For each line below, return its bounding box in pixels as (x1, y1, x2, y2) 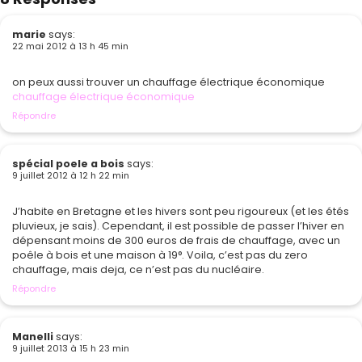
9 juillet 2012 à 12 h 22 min (12, 168, 129, 182)
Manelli (12, 329, 53, 343)
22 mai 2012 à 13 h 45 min (12, 39, 128, 53)
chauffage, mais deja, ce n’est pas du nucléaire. (12, 262, 264, 276)
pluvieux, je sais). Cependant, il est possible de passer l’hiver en (12, 218, 344, 233)
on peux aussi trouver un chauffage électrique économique (12, 74, 325, 89)
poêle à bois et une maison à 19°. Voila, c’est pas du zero (12, 247, 308, 262)
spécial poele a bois (12, 156, 124, 170)
